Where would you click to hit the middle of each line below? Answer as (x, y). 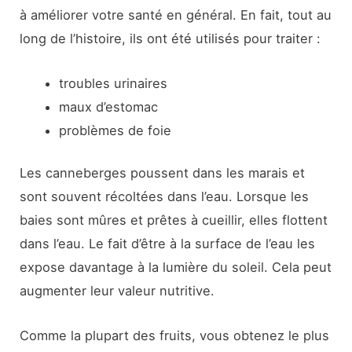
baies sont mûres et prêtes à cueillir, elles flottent (174, 220)
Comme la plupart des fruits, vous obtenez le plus (175, 335)
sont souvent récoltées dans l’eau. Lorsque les (165, 197)
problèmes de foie (115, 130)
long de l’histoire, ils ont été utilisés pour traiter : (170, 39)
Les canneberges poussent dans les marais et (163, 173)
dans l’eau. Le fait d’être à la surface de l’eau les (168, 244)
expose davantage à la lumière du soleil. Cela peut (176, 268)
